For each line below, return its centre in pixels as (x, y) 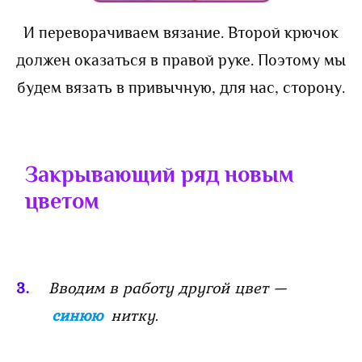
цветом (62, 200)
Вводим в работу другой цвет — (168, 287)
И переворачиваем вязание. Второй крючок (181, 32)
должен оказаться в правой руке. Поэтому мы (181, 59)
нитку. (132, 315)
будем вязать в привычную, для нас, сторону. (181, 87)
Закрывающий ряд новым (160, 174)
